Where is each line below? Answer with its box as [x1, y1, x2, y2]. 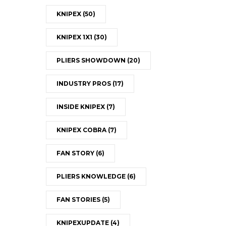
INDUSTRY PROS [56, 79, 112, 87]
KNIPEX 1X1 [56, 33, 94, 41]
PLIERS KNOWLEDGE [56, 172, 127, 180]
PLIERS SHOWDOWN [56, 56, 127, 64]
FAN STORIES [56, 195, 102, 203]
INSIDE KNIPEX [56, 102, 106, 110]
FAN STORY [56, 149, 96, 157]
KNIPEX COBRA [56, 126, 108, 134]
